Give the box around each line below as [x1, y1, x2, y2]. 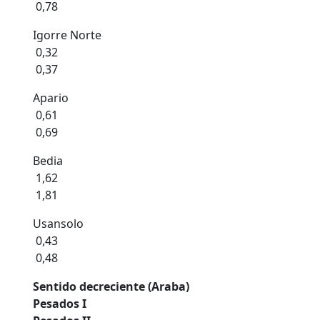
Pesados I [33, 296, 89, 311]
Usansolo [33, 216, 84, 231]
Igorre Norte [33, 27, 101, 43]
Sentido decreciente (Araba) [33, 279, 192, 294]
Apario [33, 90, 69, 106]
